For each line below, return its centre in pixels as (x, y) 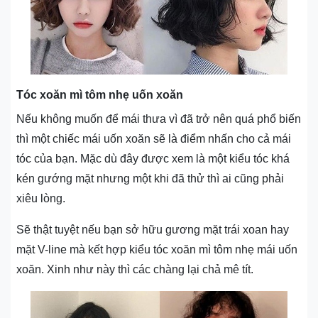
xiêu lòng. (41, 199)
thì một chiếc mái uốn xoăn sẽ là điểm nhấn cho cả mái (154, 139)
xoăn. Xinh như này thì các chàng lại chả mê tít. (135, 270)
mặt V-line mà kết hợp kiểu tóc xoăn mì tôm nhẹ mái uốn (157, 250)
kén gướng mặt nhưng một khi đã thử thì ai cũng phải (150, 179)
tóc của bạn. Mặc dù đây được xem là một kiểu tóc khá (153, 159)
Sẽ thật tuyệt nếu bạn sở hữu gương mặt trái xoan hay (153, 230)
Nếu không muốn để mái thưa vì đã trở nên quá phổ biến (159, 119)
